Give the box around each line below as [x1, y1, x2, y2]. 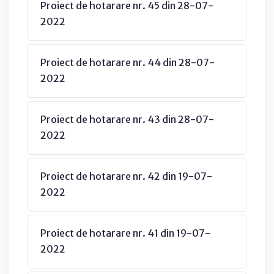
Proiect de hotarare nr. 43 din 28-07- [40, 113, 214, 125]
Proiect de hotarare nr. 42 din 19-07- [40, 169, 212, 182]
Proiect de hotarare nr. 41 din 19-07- [40, 226, 210, 239]
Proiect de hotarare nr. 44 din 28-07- [40, 56, 215, 68]
